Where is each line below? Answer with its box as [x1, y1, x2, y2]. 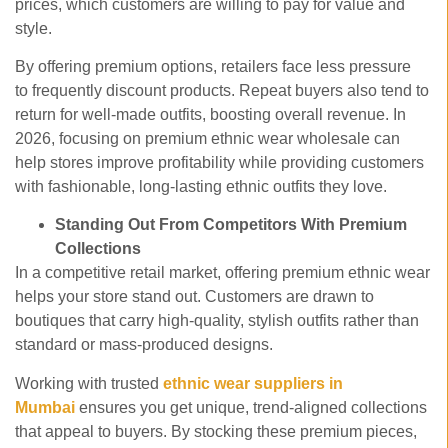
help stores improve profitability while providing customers [15, 153, 424, 171]
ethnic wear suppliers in [163, 374, 343, 392]
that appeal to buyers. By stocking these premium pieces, [15, 422, 417, 440]
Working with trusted [15, 374, 159, 392]
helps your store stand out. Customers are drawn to [15, 288, 374, 306]
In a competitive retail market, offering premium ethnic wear [15, 264, 430, 282]
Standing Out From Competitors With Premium [55, 216, 407, 234]
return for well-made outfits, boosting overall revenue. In [15, 105, 406, 123]
